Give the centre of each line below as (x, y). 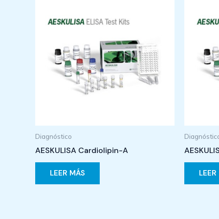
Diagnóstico (54, 136)
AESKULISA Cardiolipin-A (82, 150)
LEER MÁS (67, 173)
